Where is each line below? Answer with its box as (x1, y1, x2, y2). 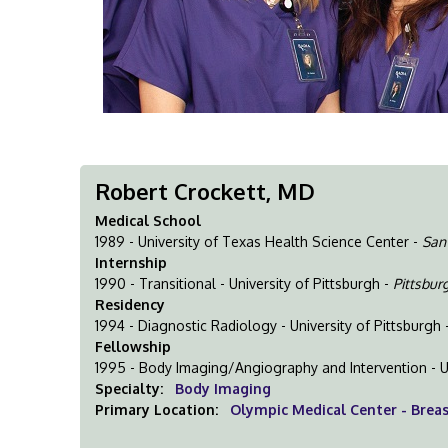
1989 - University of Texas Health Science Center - (95, 233, 423, 250)
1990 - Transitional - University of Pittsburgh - (95, 275, 394, 292)
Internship (95, 254, 168, 271)
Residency (95, 296, 166, 313)
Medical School (95, 212, 202, 229)
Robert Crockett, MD (95, 177, 316, 205)
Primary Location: (95, 401, 223, 418)
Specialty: (95, 380, 164, 397)
